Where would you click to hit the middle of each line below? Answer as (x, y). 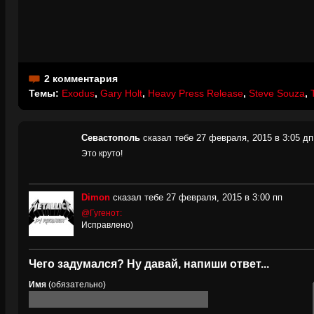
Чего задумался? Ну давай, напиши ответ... (149, 264)
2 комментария (81, 78)
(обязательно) (76, 285)
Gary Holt (121, 93)
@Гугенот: (102, 213)
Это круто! (102, 153)
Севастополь (111, 138)
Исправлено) (107, 225)
